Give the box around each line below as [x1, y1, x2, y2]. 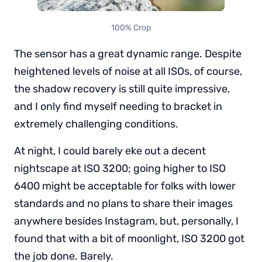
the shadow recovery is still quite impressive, [14, 82, 230, 96]
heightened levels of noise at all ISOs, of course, [14, 65, 242, 78]
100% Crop [111, 23, 151, 33]
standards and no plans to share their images [14, 197, 233, 211]
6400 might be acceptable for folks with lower [14, 180, 236, 193]
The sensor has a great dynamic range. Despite [14, 47, 242, 61]
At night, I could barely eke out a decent [14, 144, 206, 158]
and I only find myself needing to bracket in [14, 100, 222, 113]
